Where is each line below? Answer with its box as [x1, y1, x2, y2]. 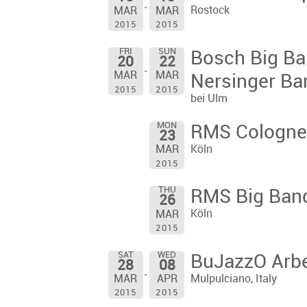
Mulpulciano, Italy [190, 273, 277, 285]
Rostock [190, 5, 230, 17]
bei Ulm [190, 93, 228, 105]
